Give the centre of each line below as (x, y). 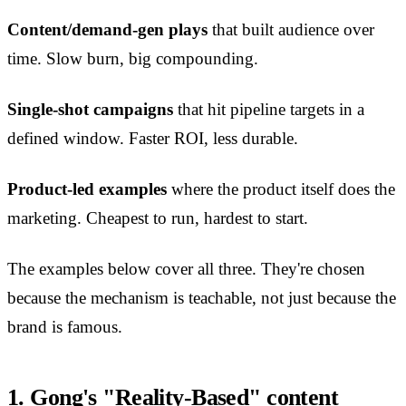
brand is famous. (65, 327)
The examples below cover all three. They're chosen (186, 269)
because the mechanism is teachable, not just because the (202, 298)
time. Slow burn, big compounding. (133, 59)
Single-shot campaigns (90, 110)
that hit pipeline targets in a (269, 110)
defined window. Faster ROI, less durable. (153, 139)
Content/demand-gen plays (107, 30)
